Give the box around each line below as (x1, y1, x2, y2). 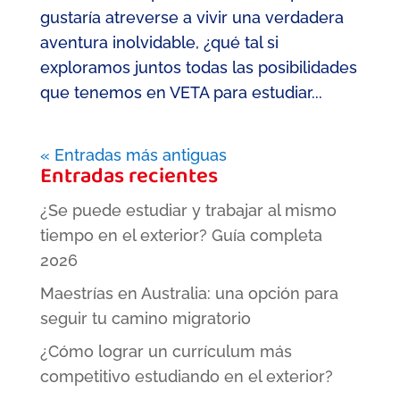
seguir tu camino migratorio (39, 309, 251, 329)
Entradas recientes (39, 157, 218, 201)
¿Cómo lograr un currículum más (39, 342, 292, 362)
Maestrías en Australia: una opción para (39, 284, 338, 304)
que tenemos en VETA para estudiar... (39, 83, 322, 103)
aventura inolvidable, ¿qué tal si (39, 33, 279, 53)
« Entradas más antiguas (39, 146, 227, 165)
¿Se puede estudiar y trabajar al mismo (39, 201, 337, 221)
